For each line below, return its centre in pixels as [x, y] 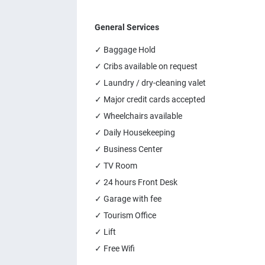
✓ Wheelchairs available [138, 116]
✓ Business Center [129, 149]
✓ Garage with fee [128, 199]
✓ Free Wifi [115, 248]
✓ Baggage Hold [125, 50]
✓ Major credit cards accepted [150, 99]
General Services [127, 27]
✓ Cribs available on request [146, 66]
